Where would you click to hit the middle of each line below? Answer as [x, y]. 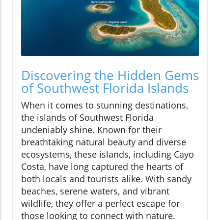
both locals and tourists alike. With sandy [106, 179]
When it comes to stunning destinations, [105, 105]
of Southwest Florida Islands [105, 88]
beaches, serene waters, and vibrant [95, 191]
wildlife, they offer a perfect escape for [100, 204]
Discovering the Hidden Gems [110, 75]
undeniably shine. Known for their [91, 130]
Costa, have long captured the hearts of [102, 167]
